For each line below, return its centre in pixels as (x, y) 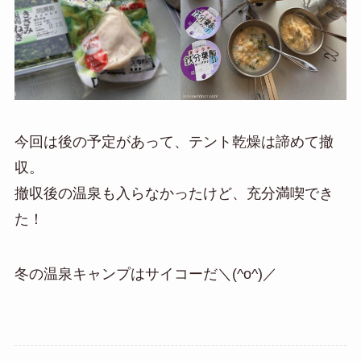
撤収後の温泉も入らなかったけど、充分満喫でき (174, 194)
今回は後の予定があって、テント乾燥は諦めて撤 (174, 142)
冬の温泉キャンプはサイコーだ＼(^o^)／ (145, 274)
